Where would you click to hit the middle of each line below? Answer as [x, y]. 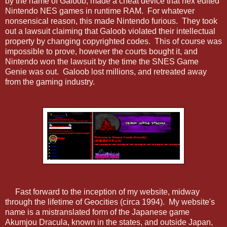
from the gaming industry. [50, 82]
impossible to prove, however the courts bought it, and [101, 51]
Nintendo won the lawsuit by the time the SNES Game [102, 61]
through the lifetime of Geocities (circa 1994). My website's [110, 202]
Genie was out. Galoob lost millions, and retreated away [106, 71]
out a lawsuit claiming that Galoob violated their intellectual [110, 31]
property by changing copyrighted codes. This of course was [113, 41]
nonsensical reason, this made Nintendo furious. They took [111, 21]
